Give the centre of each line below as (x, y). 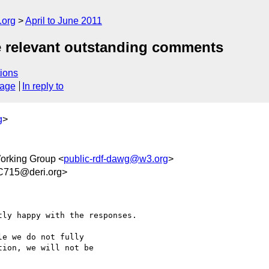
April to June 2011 (64, 21)
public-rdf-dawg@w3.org (116, 159)
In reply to (43, 86)
